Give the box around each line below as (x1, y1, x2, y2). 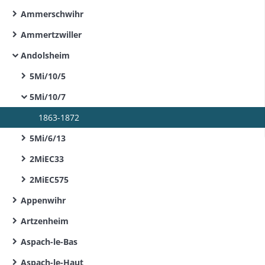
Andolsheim (21, 50, 70, 61)
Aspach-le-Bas (21, 236, 77, 247)
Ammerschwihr (21, 8, 83, 20)
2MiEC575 (30, 174, 69, 185)
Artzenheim (21, 215, 69, 227)
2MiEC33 (30, 153, 64, 164)
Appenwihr (21, 195, 66, 206)
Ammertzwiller (21, 29, 82, 40)
